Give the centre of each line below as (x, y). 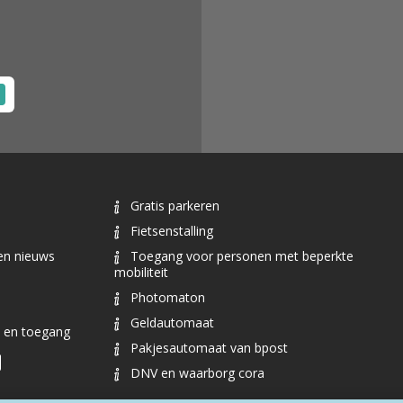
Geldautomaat (172, 323)
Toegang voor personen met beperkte (242, 256)
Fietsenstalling (172, 231)
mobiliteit (141, 273)
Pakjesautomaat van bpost (209, 348)
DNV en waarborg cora (197, 373)
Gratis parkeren (175, 206)
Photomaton (168, 298)
